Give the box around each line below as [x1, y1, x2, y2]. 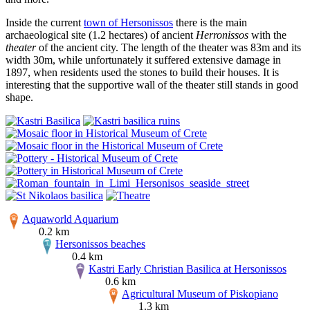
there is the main [173, 17, 247, 29]
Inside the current [6, 17, 84, 29]
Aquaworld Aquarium [22, 213, 118, 226]
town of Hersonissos [84, 17, 173, 29]
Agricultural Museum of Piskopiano [122, 288, 278, 300]
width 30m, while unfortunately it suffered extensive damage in [6, 54, 281, 66]
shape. [6, 91, 33, 104]
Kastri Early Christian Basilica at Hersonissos [89, 263, 286, 275]
